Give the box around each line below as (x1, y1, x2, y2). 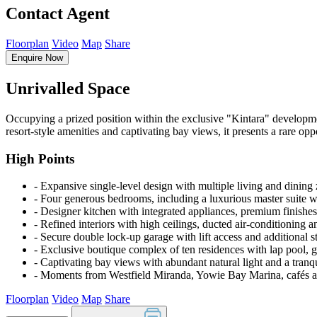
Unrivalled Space (6, 79, 130, 98)
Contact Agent (6, 4, 110, 23)
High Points (6, 151, 74, 166)
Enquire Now (11, 52, 63, 63)
